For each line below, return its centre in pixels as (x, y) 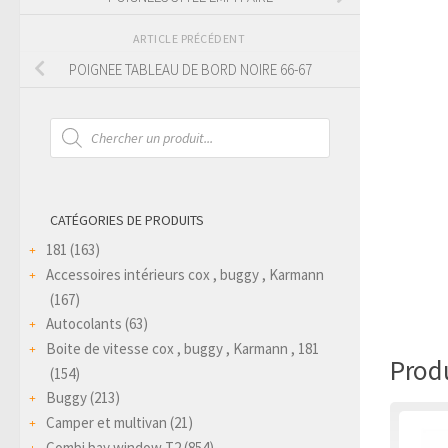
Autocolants (84, 323)
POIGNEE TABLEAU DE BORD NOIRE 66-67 (190, 69)
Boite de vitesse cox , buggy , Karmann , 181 (182, 348)
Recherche (81, 124)
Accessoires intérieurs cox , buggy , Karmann (185, 274)
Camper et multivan (106, 422)
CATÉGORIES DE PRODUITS (127, 219)
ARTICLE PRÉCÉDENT (190, 38)
